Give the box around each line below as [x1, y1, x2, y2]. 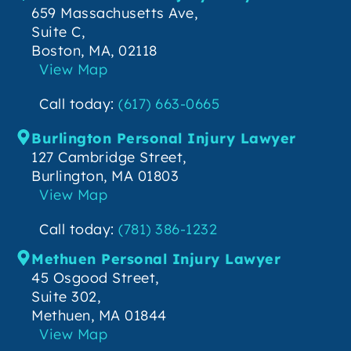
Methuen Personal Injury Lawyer [31, 250, 280, 269]
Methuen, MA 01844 [31, 306, 167, 325]
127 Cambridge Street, [31, 148, 186, 167]
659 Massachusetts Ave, [31, 4, 197, 23]
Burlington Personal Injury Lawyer [31, 129, 296, 148]
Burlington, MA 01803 [31, 167, 179, 186]
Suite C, [31, 23, 85, 42]
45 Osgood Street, [31, 269, 159, 288]
